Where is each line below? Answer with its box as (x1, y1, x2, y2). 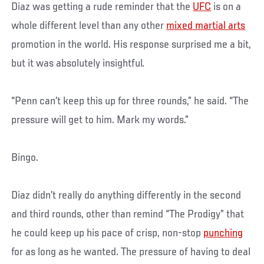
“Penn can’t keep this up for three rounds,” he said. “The (11, 95, 249, 107)
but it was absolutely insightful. (11, 57, 145, 70)
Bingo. (11, 151, 39, 164)
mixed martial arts (166, 19, 246, 32)
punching (203, 227, 243, 239)
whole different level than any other (11, 19, 167, 32)
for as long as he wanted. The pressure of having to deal (11, 246, 251, 258)
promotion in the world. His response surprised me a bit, (11, 38, 252, 51)
